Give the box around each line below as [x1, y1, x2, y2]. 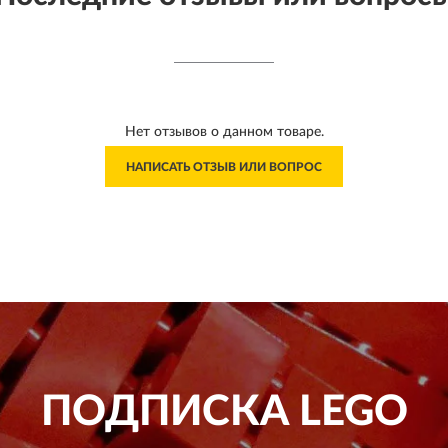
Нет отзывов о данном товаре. [124, 125, 324, 139]
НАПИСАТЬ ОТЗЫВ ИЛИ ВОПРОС [126, 161, 322, 173]
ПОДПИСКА [40, 391, 289, 433]
